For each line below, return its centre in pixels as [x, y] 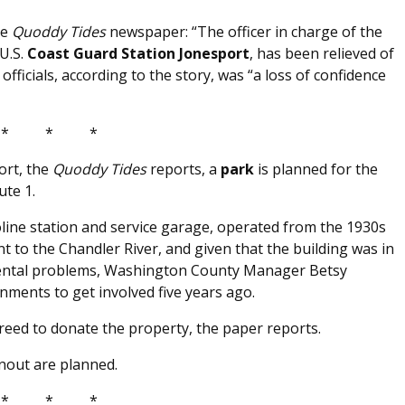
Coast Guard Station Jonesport [138, 54]
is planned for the [316, 170]
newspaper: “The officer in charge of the [244, 32]
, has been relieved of [322, 54]
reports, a [185, 170]
